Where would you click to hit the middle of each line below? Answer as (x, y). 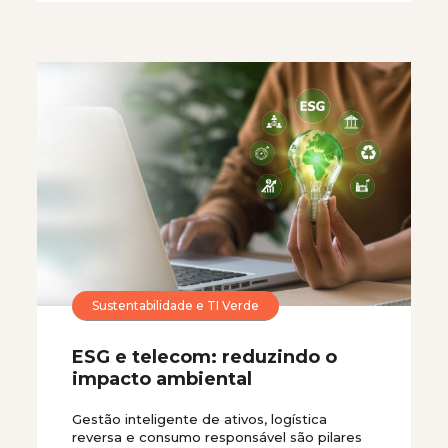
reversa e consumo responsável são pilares (217, 437)
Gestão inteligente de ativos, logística (199, 419)
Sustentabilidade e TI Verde (175, 305)
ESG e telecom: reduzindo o (204, 357)
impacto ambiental (162, 379)
